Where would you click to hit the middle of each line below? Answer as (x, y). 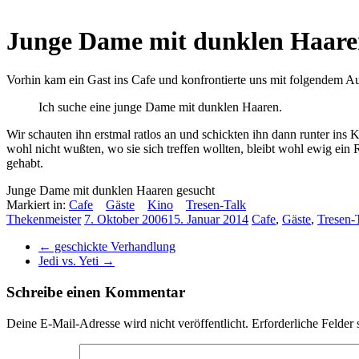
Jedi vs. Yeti (70, 261)
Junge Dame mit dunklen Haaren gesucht (111, 191)
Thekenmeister (44, 220)
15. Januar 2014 (208, 220)
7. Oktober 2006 (126, 220)
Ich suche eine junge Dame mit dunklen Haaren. (160, 107)
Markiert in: (38, 205)
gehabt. (25, 163)
